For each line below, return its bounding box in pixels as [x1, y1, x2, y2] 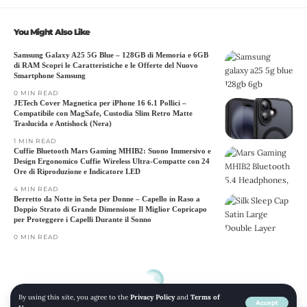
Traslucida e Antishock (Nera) [14, 119, 112, 127]
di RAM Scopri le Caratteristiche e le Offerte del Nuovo [14, 61, 198, 69]
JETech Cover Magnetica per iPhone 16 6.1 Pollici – [14, 99, 186, 107]
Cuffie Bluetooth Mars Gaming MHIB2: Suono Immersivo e [14, 147, 211, 155]
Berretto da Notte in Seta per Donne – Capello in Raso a [14, 195, 200, 203]
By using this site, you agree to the [19, 293, 130, 302]
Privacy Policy [130, 293, 175, 302]
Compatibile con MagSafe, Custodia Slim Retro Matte [14, 109, 193, 117]
